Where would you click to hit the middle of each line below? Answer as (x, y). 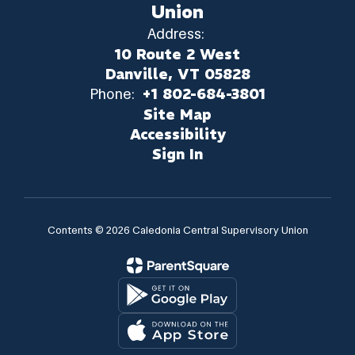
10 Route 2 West (177, 54)
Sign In (177, 154)
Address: (176, 34)
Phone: (112, 94)
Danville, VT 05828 (177, 74)
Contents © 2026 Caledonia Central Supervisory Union (177, 230)
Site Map (177, 114)
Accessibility (177, 134)
